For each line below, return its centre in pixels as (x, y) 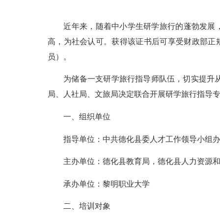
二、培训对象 (80, 206)
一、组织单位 (80, 117)
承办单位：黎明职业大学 (99, 184)
